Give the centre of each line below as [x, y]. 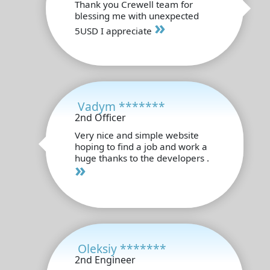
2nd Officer [100, 117]
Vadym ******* [121, 106]
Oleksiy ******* [122, 248]
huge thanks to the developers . [142, 158]
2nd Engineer [105, 259]
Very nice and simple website [137, 135]
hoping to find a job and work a [141, 146]
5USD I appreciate [115, 30]
